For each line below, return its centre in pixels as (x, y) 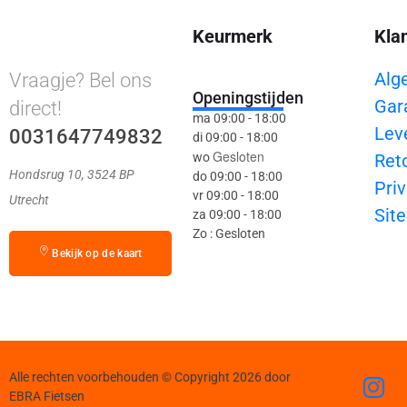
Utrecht (29, 199)
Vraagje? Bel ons (80, 80)
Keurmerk (233, 36)
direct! (35, 108)
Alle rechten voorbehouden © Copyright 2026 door (150, 377)
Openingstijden (248, 97)
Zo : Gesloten (229, 233)
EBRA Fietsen (47, 396)
